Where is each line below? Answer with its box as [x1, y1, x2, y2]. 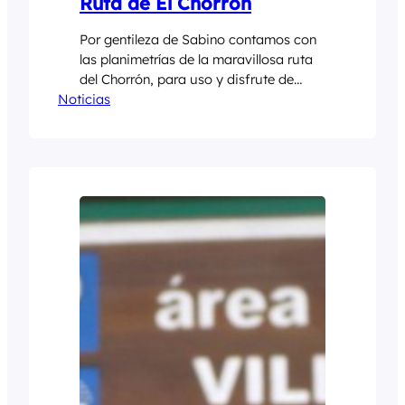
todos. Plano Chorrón [80, 90, 208, 108]
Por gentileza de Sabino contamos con [80, 31, 316, 49]
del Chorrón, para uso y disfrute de [80, 71, 294, 89]
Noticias [58, 90, 110, 108]
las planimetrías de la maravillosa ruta [80, 51, 313, 69]
